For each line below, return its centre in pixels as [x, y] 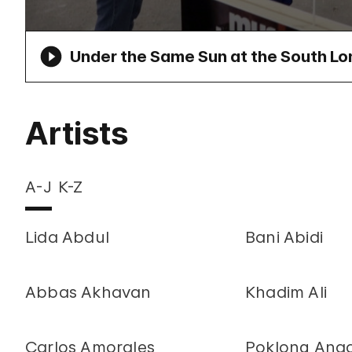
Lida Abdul [67, 237]
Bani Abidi [284, 237]
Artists [77, 133]
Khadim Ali [286, 292]
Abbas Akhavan [88, 292]
